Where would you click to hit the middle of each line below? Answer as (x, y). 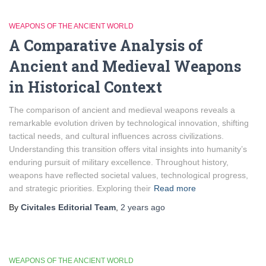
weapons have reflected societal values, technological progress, (129, 175)
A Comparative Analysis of (106, 45)
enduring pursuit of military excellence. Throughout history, (119, 162)
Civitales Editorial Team (68, 207)
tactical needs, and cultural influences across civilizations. (116, 136)
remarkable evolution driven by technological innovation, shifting (129, 123)
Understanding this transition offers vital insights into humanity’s (128, 149)
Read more (175, 188)
